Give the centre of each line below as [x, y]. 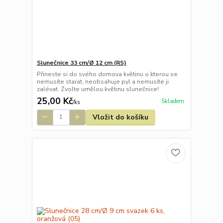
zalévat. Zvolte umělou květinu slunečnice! [98, 89]
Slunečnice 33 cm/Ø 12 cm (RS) [81, 62]
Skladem [172, 101]
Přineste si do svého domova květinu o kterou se [107, 74]
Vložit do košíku [120, 117]
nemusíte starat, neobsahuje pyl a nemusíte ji [103, 81]
